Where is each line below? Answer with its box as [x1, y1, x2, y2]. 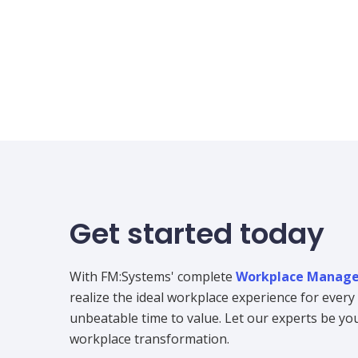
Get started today [70, 213, 324, 255]
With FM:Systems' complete [70, 267, 236, 285]
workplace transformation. [70, 329, 229, 348]
